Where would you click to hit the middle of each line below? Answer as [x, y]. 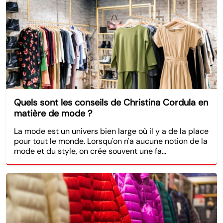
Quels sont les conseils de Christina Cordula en [111, 102]
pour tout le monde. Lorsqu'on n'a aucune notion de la [111, 141]
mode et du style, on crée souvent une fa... [90, 151]
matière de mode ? [53, 113]
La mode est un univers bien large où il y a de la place [111, 131]
